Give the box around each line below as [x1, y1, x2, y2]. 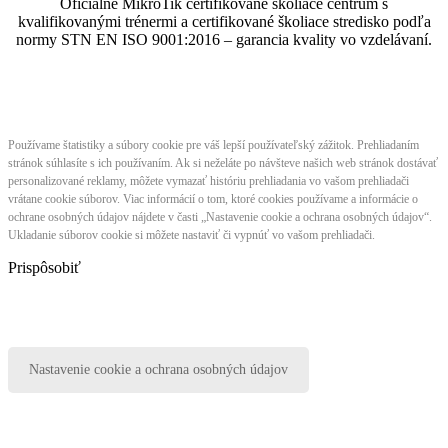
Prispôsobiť [8, 258, 81, 276]
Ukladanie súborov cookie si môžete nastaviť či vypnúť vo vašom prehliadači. [8, 227, 375, 242]
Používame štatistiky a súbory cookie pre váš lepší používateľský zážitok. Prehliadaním [8, 137, 419, 152]
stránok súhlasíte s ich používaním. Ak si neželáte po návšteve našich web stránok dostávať [8, 155, 438, 170]
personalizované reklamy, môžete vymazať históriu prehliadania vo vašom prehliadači [8, 173, 409, 188]
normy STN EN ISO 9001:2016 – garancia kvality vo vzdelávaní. [16, 30, 432, 48]
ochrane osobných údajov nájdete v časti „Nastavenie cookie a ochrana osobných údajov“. [8, 209, 432, 224]
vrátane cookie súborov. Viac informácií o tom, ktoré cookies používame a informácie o [8, 191, 418, 206]
